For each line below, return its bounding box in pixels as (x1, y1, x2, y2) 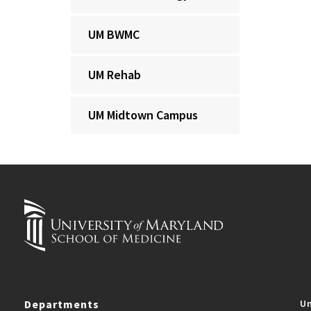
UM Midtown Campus (88, 107, 198, 123)
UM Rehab (88, 67, 141, 83)
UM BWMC (88, 26, 140, 42)
